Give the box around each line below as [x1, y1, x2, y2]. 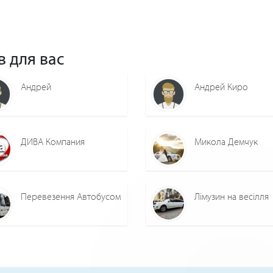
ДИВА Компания [21, 135, 85, 148]
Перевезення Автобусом [21, 190, 121, 203]
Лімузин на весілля [194, 190, 269, 203]
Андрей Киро [194, 80, 248, 93]
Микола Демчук [194, 135, 258, 148]
